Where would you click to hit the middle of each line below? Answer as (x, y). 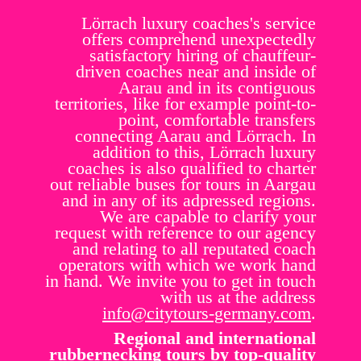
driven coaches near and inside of (196, 72)
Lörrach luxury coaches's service (199, 23)
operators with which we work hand (187, 265)
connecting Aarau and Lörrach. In (195, 136)
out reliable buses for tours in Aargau (183, 185)
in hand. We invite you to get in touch (180, 281)
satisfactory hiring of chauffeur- (203, 56)
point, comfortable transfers (217, 120)
